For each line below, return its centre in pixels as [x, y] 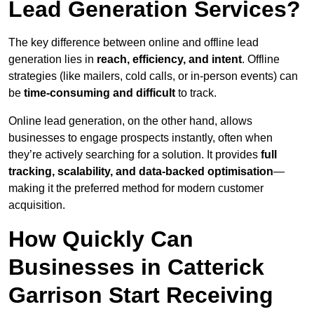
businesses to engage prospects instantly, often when [141, 138]
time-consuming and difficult [100, 93]
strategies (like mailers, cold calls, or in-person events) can [153, 76]
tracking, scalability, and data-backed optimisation [141, 172]
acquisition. [37, 205]
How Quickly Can [101, 239]
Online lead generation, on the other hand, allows [130, 121]
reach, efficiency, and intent [169, 60]
